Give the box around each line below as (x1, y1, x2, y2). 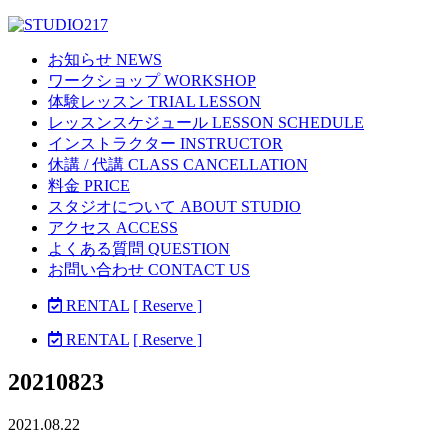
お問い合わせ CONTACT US (48, 261, 250, 278)
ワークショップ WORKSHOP (48, 72, 256, 89)
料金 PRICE (48, 177, 130, 194)
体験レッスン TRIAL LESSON (48, 93, 261, 110)
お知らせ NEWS (48, 51, 162, 68)
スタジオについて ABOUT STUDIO (48, 198, 301, 215)
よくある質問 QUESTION (48, 240, 230, 257)
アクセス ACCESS (48, 219, 178, 236)
